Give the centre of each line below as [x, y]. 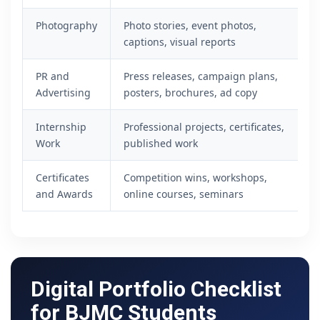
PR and [52, 76]
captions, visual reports [180, 42]
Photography [66, 25]
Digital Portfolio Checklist [156, 289]
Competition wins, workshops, [195, 177]
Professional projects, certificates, [204, 127]
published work [161, 143]
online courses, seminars [184, 194]
